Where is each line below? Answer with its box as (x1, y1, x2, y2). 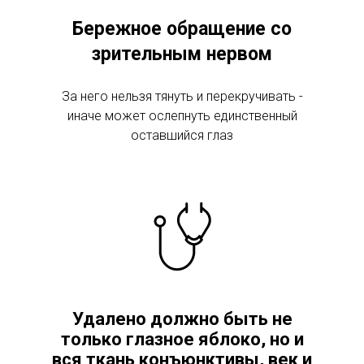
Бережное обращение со (72, 18, 292, 40)
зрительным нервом (92, 43, 272, 65)
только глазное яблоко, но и (60, 329, 304, 349)
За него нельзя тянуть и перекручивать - (61, 89, 303, 104)
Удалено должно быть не (71, 309, 292, 329)
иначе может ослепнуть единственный (67, 108, 297, 123)
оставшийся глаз (131, 128, 233, 143)
